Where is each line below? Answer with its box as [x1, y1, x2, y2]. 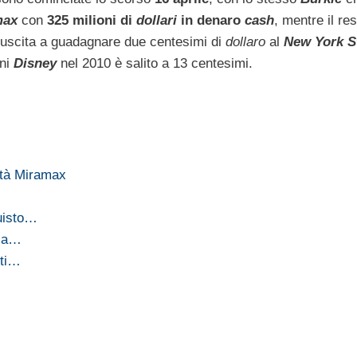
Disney [14, 55, 57, 71]
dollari [136, 12, 177, 28]
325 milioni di [47, 12, 136, 28]
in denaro [177, 12, 245, 28]
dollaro [226, 33, 265, 49]
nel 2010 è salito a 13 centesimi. [57, 55, 253, 71]
